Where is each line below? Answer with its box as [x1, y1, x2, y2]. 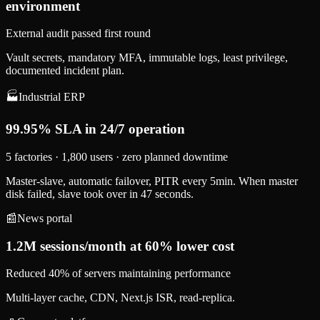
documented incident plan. [6, 64, 124, 77]
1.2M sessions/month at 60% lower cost [6, 238, 234, 254]
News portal [17, 211, 72, 224]
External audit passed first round [6, 27, 151, 40]
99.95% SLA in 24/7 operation [6, 121, 185, 137]
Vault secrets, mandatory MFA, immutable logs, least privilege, [6, 51, 288, 64]
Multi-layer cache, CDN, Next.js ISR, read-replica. [6, 291, 235, 304]
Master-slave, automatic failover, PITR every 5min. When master [6, 174, 298, 187]
